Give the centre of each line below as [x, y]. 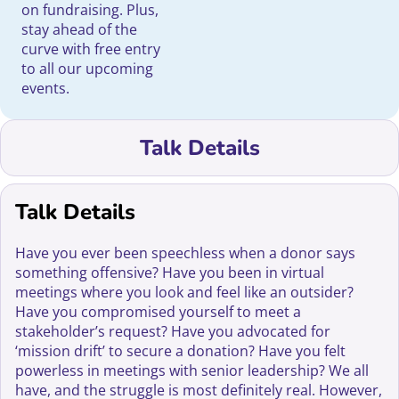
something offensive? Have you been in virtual [170, 273]
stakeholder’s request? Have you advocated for [173, 332]
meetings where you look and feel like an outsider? [185, 293]
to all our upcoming [87, 69]
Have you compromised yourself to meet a [159, 312]
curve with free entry [91, 49]
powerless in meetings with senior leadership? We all [192, 371]
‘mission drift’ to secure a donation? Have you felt [181, 351]
